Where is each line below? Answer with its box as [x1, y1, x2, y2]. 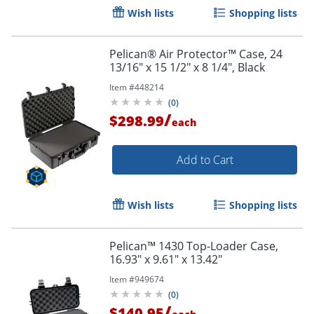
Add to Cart [176, 151, 233, 168]
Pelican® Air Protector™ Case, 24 [109, 46, 282, 62]
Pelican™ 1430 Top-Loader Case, [109, 238, 278, 254]
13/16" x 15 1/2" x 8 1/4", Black [109, 59, 265, 75]
